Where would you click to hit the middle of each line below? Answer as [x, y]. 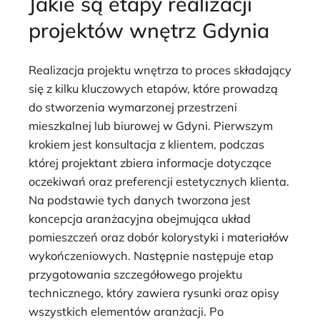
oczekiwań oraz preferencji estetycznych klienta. [159, 181]
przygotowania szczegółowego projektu [135, 274]
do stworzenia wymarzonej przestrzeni [133, 107]
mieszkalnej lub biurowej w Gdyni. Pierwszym [151, 125]
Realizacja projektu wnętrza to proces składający [160, 70]
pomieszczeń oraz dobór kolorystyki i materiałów [159, 237]
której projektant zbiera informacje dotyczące [150, 162]
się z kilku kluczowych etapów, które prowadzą [153, 88]
